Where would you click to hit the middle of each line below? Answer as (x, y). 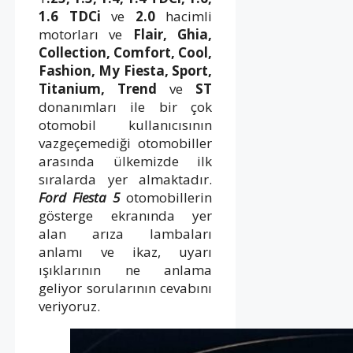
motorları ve (86, 34)
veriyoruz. (69, 306)
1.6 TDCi (75, 16)
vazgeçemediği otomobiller (126, 143)
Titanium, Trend (104, 88)
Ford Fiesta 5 (80, 197)
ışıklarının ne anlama (126, 269)
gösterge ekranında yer (126, 215)
